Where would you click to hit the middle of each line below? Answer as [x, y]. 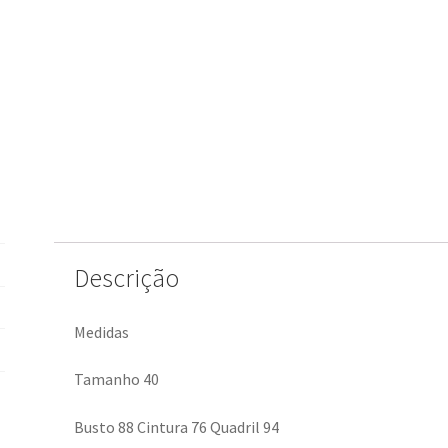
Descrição [126, 277]
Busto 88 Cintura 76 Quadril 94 [176, 427]
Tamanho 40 [116, 379]
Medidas [101, 331]
